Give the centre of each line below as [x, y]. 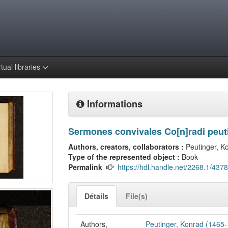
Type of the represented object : [125, 157]
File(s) [137, 196]
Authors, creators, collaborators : [127, 147]
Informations [113, 104]
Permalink [85, 167]
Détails [96, 196]
